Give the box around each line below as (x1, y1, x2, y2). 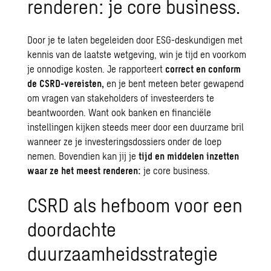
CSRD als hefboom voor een (27, 193, 243, 216)
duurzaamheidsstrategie (27, 241, 218, 264)
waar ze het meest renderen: (27, 165, 142, 176)
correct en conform (165, 63, 241, 74)
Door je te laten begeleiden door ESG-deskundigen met (27, 34, 243, 45)
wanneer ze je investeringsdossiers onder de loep (27, 135, 222, 147)
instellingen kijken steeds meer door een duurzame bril (27, 121, 244, 132)
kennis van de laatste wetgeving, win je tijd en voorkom (27, 48, 247, 60)
